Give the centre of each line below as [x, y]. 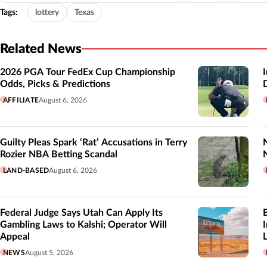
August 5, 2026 [49, 252]
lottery [47, 12]
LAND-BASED [26, 170]
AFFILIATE [21, 100]
